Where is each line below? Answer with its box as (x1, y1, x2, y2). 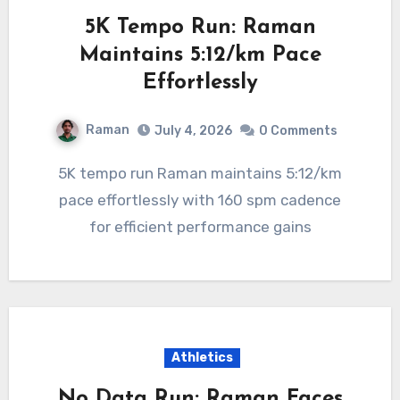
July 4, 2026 (154, 122, 232, 138)
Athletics (171, 349, 233, 365)
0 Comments (259, 122, 337, 138)
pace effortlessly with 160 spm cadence (59, 190, 341, 209)
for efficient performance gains (88, 217, 312, 236)
